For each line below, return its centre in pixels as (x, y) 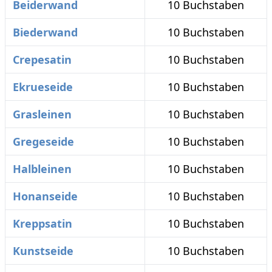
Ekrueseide (43, 87)
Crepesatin (42, 59)
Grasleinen (42, 114)
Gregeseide (43, 141)
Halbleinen (42, 169)
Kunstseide (43, 251)
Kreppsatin (42, 223)
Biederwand (45, 32)
